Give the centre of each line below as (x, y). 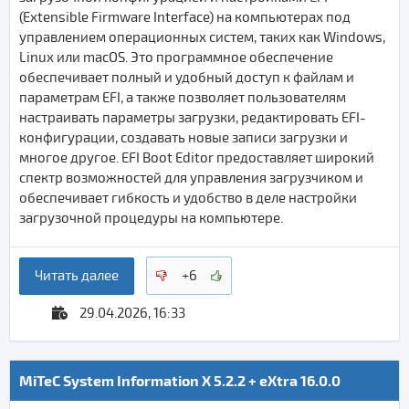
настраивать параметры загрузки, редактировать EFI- (193, 117)
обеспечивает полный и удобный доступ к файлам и (187, 77)
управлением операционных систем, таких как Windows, (202, 37)
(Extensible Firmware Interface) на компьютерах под (185, 17)
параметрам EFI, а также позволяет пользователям (183, 97)
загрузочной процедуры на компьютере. (151, 218)
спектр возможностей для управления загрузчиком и (191, 178)
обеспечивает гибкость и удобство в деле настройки (188, 198)
